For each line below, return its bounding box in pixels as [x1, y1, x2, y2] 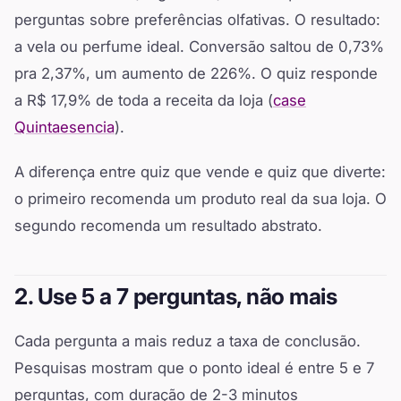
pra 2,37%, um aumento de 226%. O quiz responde [14, 64, 378, 83]
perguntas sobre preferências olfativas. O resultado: [14, 11, 380, 30]
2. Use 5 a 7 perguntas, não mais [14, 283, 337, 311]
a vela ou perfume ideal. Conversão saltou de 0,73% [14, 38, 384, 56]
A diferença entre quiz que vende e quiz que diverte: [14, 163, 386, 182]
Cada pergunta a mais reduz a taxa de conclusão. [14, 332, 361, 351]
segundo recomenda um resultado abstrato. [14, 217, 322, 235]
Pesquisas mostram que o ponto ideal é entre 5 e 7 [14, 359, 374, 378]
